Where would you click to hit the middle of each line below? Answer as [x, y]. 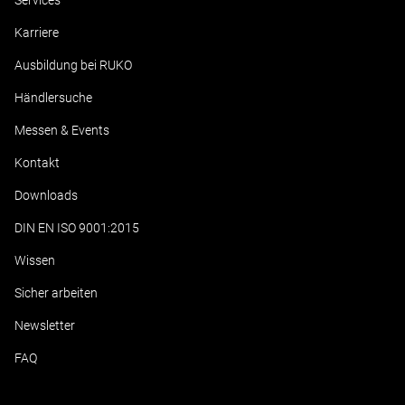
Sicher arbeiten [56, 293]
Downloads [46, 195]
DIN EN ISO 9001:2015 [77, 228]
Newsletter [45, 325]
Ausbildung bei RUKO [73, 65]
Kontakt [37, 163]
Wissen [35, 260]
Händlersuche [53, 98]
